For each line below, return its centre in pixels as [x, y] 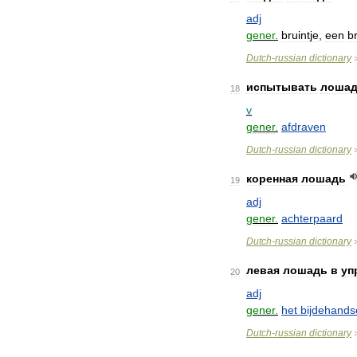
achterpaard [312, 218]
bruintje [300, 35]
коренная [272, 178]
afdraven [304, 127]
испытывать [282, 87]
